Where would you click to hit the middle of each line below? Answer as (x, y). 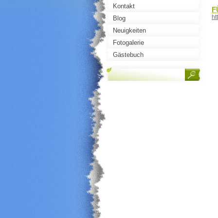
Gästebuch (128, 55)
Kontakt (124, 6)
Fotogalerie (128, 43)
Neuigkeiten (129, 30)
